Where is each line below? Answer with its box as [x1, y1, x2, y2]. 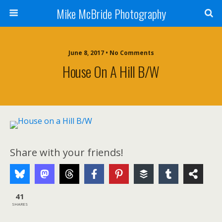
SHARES [12, 201, 28, 207]
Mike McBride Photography [56, 4, 166, 22]
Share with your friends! [10, 146, 123, 159]
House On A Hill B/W [62, 61, 160, 82]
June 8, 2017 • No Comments [68, 49, 154, 57]
